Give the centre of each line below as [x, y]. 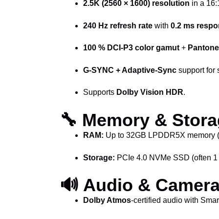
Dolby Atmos [107, 200]
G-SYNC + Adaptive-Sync [130, 70]
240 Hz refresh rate [118, 25]
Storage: [99, 157]
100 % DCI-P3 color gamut [131, 48]
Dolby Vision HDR [150, 92]
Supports [100, 92]
